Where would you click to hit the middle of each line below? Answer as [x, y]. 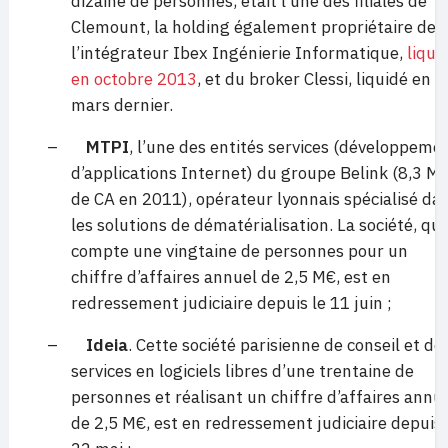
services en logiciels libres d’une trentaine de [242, 370]
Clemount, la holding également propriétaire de [253, 26]
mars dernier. [122, 104]
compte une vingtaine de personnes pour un [239, 250]
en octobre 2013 [134, 78]
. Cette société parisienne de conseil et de [285, 344]
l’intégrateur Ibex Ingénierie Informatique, [239, 52]
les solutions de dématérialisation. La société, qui [258, 224]
